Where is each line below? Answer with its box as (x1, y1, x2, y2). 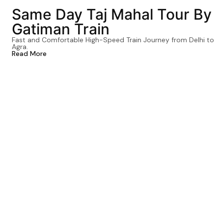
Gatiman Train (12, 20, 110, 38)
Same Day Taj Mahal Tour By (12, 5, 212, 24)
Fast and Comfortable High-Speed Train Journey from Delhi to (12, 35, 214, 45)
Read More (12, 49, 47, 58)
